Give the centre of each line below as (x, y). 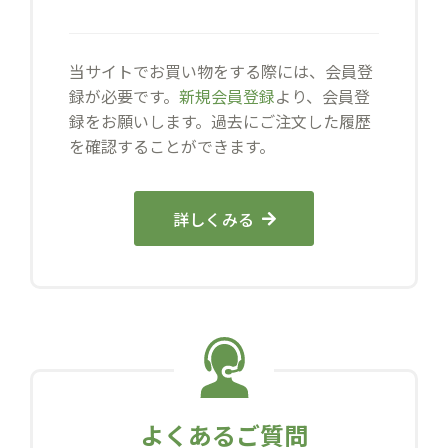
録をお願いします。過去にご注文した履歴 (220, 121)
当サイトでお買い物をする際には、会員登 (221, 71)
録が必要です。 (124, 96)
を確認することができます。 (172, 146)
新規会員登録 (227, 96)
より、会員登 (322, 96)
